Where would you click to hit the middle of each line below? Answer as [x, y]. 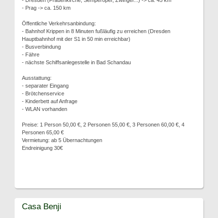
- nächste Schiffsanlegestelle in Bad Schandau [76, 62]
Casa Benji [42, 206]
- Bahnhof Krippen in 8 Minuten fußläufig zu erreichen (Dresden [96, 31]
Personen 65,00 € [43, 132]
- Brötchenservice [43, 93]
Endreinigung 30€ [42, 148]
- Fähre [31, 54]
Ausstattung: [37, 78]
